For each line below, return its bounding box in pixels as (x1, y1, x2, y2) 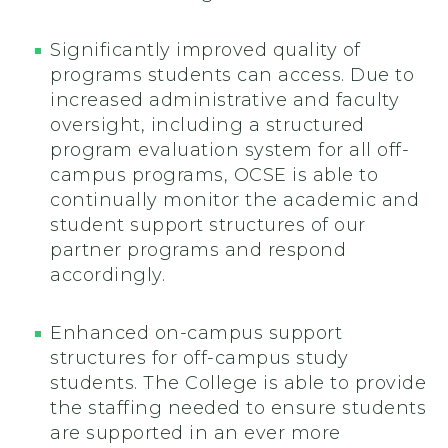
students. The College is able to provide (50, 372, 426, 395)
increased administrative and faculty (50, 89, 399, 112)
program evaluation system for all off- (50, 139, 409, 162)
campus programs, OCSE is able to (50, 164, 378, 187)
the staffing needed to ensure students (50, 397, 426, 420)
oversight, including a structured (50, 114, 365, 137)
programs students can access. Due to (50, 64, 414, 87)
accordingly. (50, 264, 165, 287)
